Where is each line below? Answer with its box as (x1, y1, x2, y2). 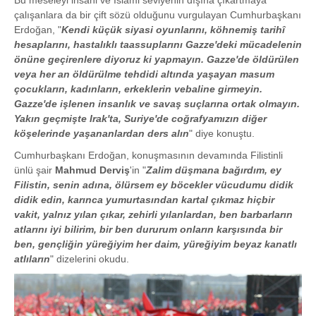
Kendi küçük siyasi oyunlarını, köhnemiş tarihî (61, 24, 285, 36)
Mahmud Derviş (55, 164, 130, 176)
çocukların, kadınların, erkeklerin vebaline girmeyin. (14, 83, 262, 95)
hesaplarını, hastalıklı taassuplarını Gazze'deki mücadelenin (14, 39, 302, 51)
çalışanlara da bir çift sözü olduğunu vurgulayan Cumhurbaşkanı (14, 9, 301, 21)
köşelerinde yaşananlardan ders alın (14, 128, 189, 140)
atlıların (14, 253, 50, 265)
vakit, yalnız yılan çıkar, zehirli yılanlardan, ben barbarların (14, 209, 293, 221)
